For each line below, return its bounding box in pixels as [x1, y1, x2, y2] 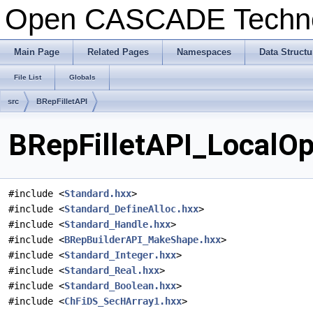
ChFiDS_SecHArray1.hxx [64, 296, 182, 307]
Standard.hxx [64, 188, 131, 200]
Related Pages [87, 47, 149, 57]
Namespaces [177, 47, 231, 57]
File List [14, 73, 41, 81]
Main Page [14, 47, 59, 57]
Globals [69, 73, 96, 81]
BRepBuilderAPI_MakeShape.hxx [64, 234, 221, 246]
